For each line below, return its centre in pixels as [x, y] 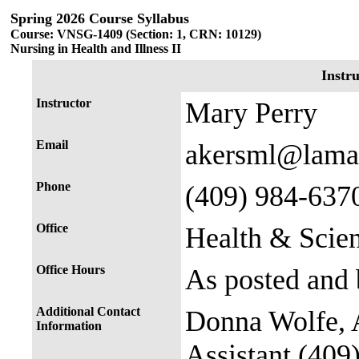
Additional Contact [88, 311]
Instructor [64, 103]
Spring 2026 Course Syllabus [100, 18]
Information [69, 326]
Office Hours [71, 270]
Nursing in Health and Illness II [96, 48]
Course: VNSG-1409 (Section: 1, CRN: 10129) [136, 34]
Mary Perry [251, 113]
